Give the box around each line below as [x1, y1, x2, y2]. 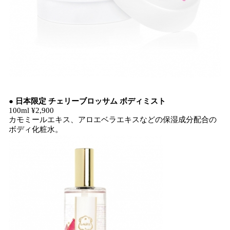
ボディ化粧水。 [9, 125, 63, 133]
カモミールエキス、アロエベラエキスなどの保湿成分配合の [9, 116, 217, 124]
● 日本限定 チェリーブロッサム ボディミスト [9, 97, 166, 105]
